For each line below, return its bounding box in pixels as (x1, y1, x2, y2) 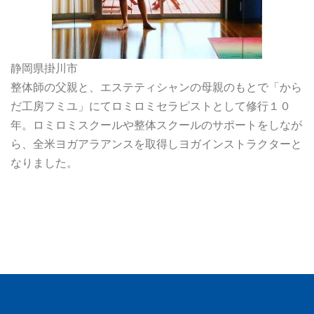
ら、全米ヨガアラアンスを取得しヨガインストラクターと (11, 136, 302, 151)
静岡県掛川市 (11, 60, 78, 75)
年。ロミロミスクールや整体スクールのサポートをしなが (11, 117, 302, 132)
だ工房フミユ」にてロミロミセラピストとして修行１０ (11, 98, 291, 113)
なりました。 (11, 155, 78, 170)
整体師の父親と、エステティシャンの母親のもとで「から (11, 79, 302, 94)
